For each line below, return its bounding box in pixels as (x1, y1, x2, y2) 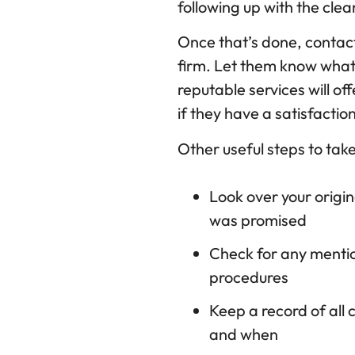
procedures (209, 266, 288, 287)
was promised (209, 209, 307, 230)
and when (209, 323, 278, 344)
